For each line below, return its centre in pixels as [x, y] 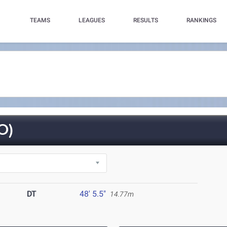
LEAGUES [91, 20]
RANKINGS [201, 20]
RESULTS [145, 20]
